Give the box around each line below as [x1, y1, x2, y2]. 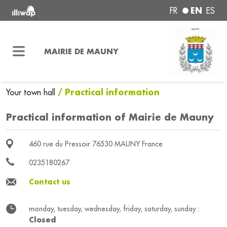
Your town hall [6, 87, 58, 97]
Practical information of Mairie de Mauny [6, 111, 214, 123]
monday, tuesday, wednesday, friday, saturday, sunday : [29, 204, 200, 213]
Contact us [29, 177, 70, 186]
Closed [29, 215, 56, 224]
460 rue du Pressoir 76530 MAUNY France [29, 139, 163, 148]
